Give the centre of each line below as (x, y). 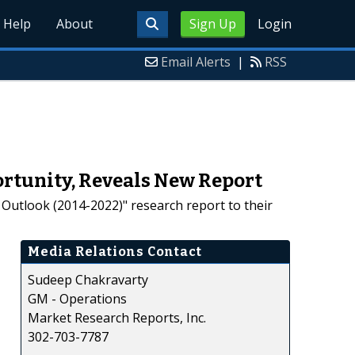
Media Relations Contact (115, 251)
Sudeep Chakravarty (88, 279)
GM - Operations (77, 298)
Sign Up (212, 24)
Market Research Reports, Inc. (117, 317)
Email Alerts (196, 62)
